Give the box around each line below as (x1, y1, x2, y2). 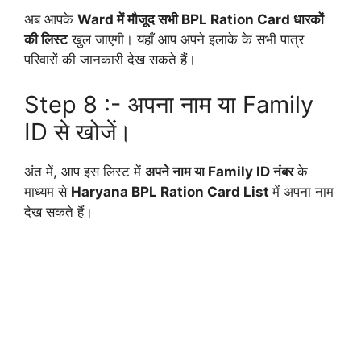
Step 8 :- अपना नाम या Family (24, 89, 313, 118)
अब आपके (24, 11, 77, 28)
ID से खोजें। (24, 117, 132, 146)
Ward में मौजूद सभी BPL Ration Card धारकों (77, 11, 324, 28)
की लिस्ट (24, 31, 68, 48)
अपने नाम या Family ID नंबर (145, 163, 293, 180)
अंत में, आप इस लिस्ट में (24, 163, 145, 180)
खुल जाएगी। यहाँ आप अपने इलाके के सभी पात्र (68, 31, 304, 48)
